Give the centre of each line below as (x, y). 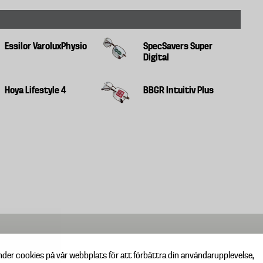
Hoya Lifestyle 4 (36, 90)
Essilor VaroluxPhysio (46, 45)
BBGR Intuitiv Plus (178, 90)
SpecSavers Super (178, 45)
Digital (156, 57)
